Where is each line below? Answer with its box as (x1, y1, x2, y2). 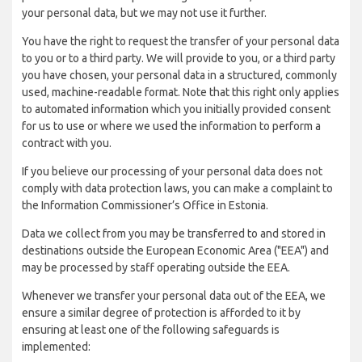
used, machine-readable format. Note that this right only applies (22, 86, 339, 99)
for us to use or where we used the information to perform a (22, 120, 321, 133)
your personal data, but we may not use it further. (22, 6, 267, 19)
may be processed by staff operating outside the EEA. (22, 261, 290, 274)
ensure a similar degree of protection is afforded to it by (22, 306, 301, 319)
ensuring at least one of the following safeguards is (22, 323, 280, 336)
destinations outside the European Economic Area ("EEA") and (22, 244, 329, 257)
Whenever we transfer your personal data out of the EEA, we (22, 289, 326, 302)
